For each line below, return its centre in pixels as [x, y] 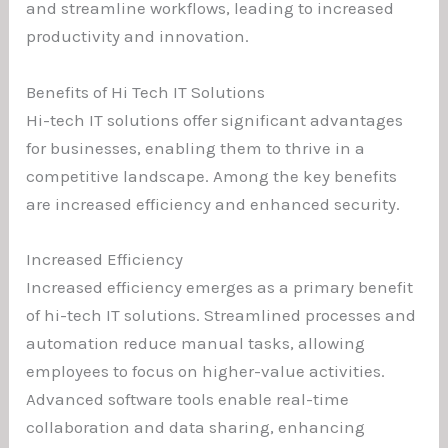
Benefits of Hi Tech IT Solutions [146, 91]
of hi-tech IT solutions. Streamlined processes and [221, 314]
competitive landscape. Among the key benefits [212, 175]
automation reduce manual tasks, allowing [196, 342]
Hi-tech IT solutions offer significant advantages [215, 119]
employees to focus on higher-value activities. [206, 370]
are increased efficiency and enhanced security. [213, 203]
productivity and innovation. [138, 36]
